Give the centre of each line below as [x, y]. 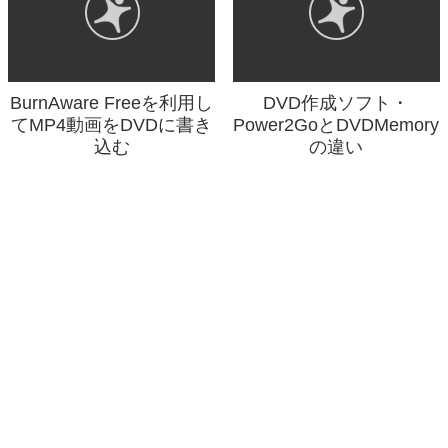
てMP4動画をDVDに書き [112, 124]
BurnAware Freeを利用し [112, 102]
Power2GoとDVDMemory [336, 124]
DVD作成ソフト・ [336, 102]
